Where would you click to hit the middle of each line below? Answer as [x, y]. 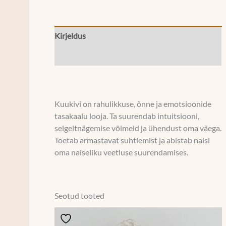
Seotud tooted [80, 196]
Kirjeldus [70, 36]
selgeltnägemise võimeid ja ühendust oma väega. [138, 128]
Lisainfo [68, 56]
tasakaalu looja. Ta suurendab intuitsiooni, [127, 116]
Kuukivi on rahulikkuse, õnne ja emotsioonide [133, 104]
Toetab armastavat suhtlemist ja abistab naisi [132, 140]
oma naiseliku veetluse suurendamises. [122, 153]
